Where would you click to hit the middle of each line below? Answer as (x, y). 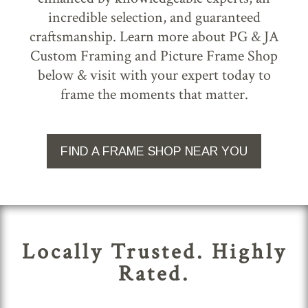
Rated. (154, 273)
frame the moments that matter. (154, 94)
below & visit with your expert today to (154, 75)
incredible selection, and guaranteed (154, 17)
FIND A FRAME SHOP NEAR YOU (154, 151)
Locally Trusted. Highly (154, 251)
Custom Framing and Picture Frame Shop (154, 56)
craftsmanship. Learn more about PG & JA (154, 36)
